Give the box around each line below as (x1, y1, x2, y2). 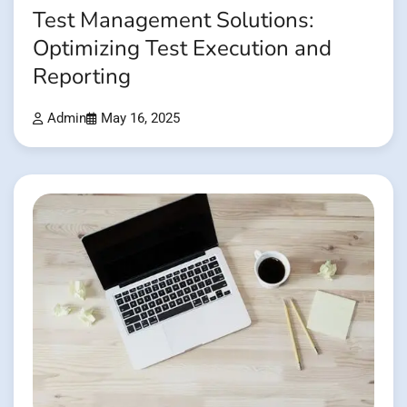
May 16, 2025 (101, 111, 180, 127)
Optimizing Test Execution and (33, 34, 332, 65)
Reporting (33, 62, 131, 93)
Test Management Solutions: (33, 5, 313, 36)
